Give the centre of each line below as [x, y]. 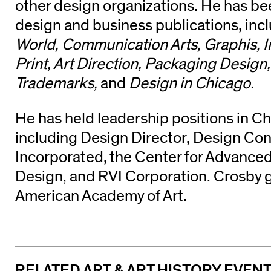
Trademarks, [58, 83]
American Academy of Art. [101, 196]
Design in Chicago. [190, 83]
